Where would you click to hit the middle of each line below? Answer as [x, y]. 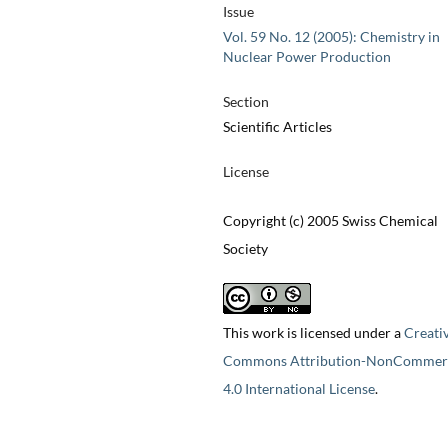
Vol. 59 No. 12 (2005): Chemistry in [331, 37]
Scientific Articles [277, 127]
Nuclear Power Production [306, 57]
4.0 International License [298, 389]
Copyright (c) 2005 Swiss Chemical [330, 221]
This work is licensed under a [313, 333]
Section [245, 102]
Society [245, 249]
